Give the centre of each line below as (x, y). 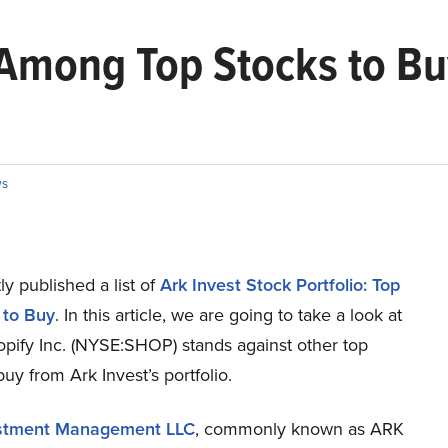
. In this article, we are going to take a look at (228, 315)
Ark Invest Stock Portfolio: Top (279, 285)
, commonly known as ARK (299, 429)
